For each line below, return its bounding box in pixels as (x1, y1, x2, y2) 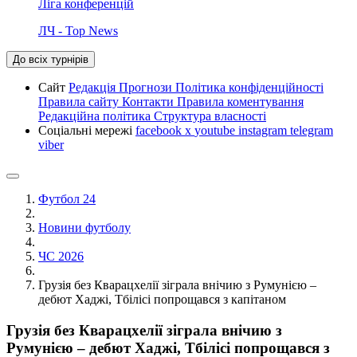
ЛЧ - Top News (38, 23, 118, 37)
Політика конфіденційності (175, 80, 324, 94)
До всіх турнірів (13, 53, 88, 65)
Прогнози (119, 80, 175, 94)
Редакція (69, 80, 119, 94)
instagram (238, 123, 290, 137)
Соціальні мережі (38, 123, 135, 137)
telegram (290, 123, 333, 137)
